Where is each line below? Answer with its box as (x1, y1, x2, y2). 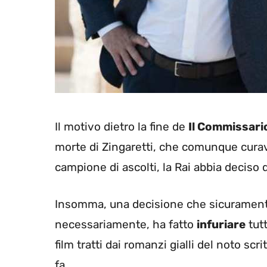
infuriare (197, 218, 246, 232)
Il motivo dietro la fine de (55, 119, 188, 133)
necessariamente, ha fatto (55, 218, 197, 232)
